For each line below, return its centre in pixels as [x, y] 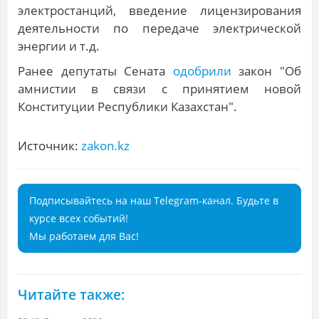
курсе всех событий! [79, 219]
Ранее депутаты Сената [95, 71]
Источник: [49, 146]
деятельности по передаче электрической [159, 28]
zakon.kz [105, 146]
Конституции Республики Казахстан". [127, 107]
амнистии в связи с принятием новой [159, 89]
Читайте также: [71, 295]
